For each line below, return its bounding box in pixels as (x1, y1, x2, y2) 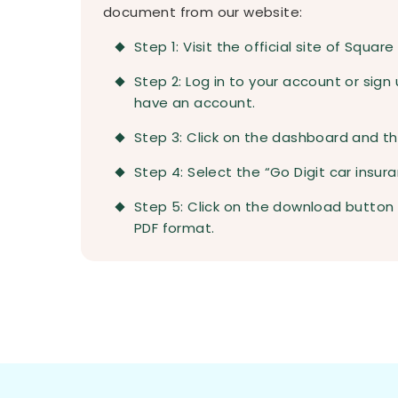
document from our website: (103, 3, 303, 21)
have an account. (134, 93, 256, 112)
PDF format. (134, 219, 215, 237)
